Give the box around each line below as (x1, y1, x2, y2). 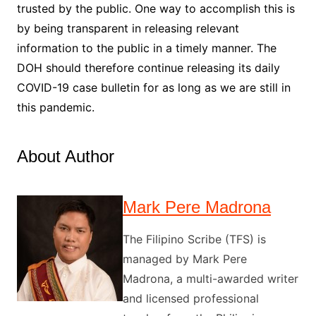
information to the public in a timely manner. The (16, 40, 276, 55)
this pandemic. (16, 99, 95, 114)
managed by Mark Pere (122, 251, 247, 266)
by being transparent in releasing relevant (16, 20, 239, 35)
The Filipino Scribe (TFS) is (122, 231, 266, 246)
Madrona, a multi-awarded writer (122, 271, 298, 286)
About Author (16, 146, 114, 166)
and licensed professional (122, 291, 259, 305)
